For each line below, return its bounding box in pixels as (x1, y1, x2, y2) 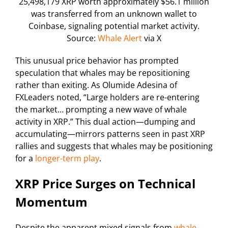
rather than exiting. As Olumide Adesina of (15, 79, 177, 91)
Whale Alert (98, 33, 142, 44)
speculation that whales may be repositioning (15, 67, 190, 79)
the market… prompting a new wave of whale (15, 104, 187, 116)
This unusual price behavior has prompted (15, 55, 179, 67)
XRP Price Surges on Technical (15, 175, 195, 192)
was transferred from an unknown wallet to (31, 8, 197, 20)
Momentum (15, 193, 88, 211)
